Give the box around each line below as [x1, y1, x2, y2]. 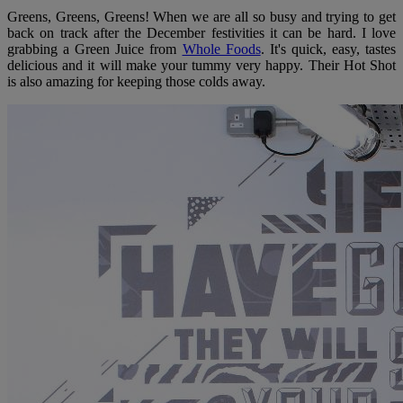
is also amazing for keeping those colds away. [7, 73, 269, 89]
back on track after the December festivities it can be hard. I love [7, 24, 396, 40]
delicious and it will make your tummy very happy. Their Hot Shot [7, 57, 396, 73]
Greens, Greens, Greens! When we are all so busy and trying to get [7, 8, 396, 24]
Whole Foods [182, 40, 261, 57]
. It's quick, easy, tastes [260, 40, 397, 57]
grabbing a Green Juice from [7, 40, 183, 57]
